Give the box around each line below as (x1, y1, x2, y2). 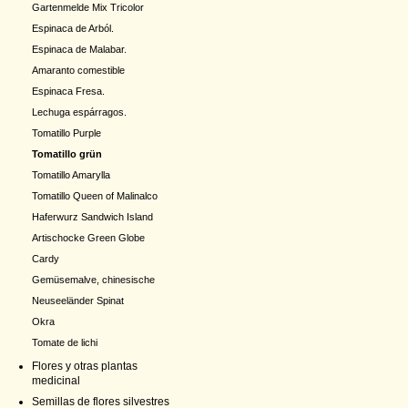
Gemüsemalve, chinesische (32, 274, 155, 285)
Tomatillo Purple (32, 127, 101, 138)
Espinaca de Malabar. (32, 44, 127, 55)
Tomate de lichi (32, 337, 97, 348)
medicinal (32, 374, 80, 387)
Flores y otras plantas (32, 360, 138, 372)
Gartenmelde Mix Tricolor (32, 2, 144, 13)
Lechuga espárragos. (32, 107, 127, 117)
